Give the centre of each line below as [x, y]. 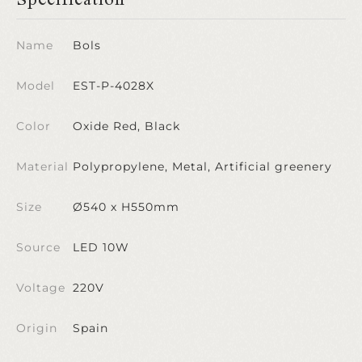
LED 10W [101, 247]
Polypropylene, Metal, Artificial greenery [202, 166]
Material [42, 166]
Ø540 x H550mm [126, 206]
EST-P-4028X [114, 85]
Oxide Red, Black [126, 126]
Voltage [41, 287]
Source [38, 247]
